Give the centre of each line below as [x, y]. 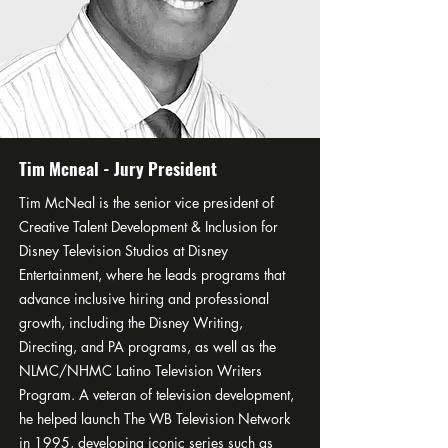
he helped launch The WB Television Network [155, 418]
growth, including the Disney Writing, [131, 322]
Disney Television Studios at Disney [123, 250]
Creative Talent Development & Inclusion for [148, 226]
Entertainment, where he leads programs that [152, 274]
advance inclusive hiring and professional [144, 298]
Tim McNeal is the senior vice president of [146, 202]
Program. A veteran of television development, [156, 394]
